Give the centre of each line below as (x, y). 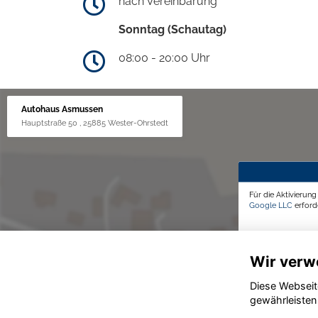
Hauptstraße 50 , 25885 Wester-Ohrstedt (95, 122)
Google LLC (271, 205)
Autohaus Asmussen (62, 109)
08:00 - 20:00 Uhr (164, 57)
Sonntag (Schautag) (172, 29)
